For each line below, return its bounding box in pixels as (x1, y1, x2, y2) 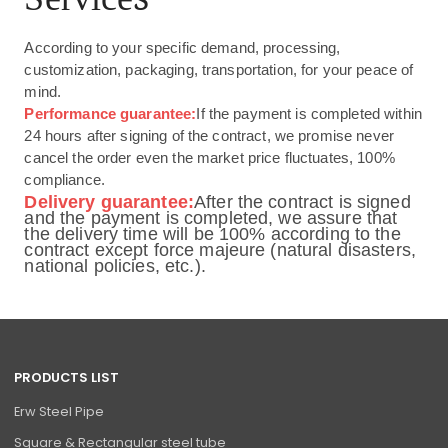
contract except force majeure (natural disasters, (24, 239, 417, 260)
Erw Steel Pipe (14, 401, 105, 421)
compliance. (24, 171, 105, 188)
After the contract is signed (194, 191, 411, 212)
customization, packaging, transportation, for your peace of (24, 62, 414, 79)
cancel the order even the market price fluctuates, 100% (24, 149, 395, 166)
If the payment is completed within (196, 105, 422, 122)
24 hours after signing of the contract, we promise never (24, 127, 394, 144)
